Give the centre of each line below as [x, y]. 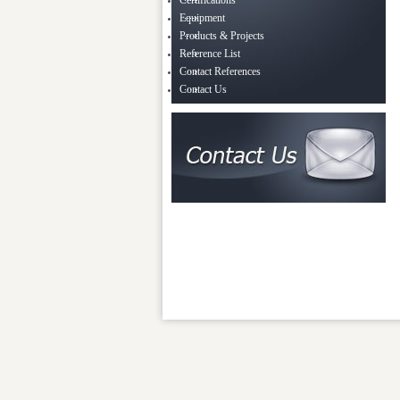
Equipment [202, 18]
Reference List [210, 54]
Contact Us [203, 89]
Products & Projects [222, 36]
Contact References [220, 71]
